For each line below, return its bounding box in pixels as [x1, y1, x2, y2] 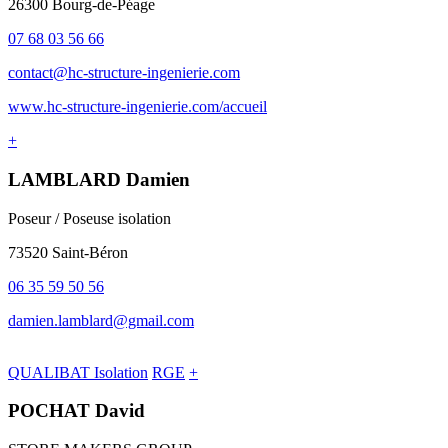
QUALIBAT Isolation [8, 363, 148, 381]
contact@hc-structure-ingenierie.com [8, 64, 240, 82]
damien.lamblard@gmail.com [8, 311, 194, 329]
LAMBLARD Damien [8, 169, 190, 191]
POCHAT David [8, 400, 145, 422]
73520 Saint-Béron [8, 243, 128, 261]
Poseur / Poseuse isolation [8, 209, 171, 227]
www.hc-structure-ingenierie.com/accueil [8, 98, 267, 116]
